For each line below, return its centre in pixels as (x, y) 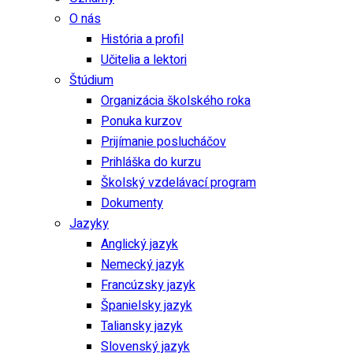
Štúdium (91, 80)
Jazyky (89, 224)
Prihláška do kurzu (151, 162)
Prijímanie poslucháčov (163, 142)
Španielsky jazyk (147, 306)
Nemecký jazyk (143, 265)
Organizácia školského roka (176, 101)
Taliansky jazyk (142, 326)
